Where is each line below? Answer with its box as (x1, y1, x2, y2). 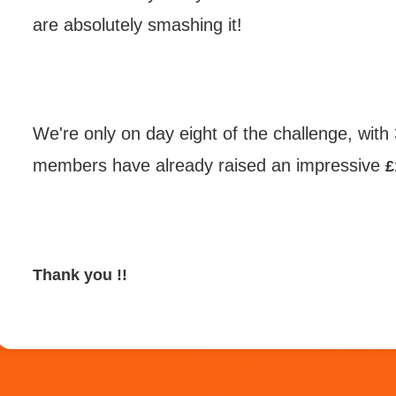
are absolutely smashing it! (33, 15, 242, 34)
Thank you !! (33, 266, 127, 284)
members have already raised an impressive (33, 156, 385, 175)
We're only (33, 124, 121, 143)
